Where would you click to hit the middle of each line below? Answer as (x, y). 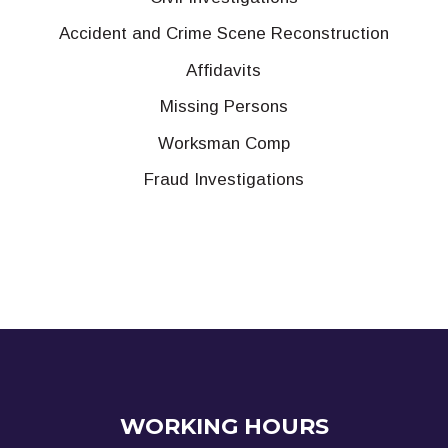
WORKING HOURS (224, 427)
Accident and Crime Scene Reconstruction (223, 33)
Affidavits (224, 70)
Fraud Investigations (223, 179)
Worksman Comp (223, 143)
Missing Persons (223, 106)
